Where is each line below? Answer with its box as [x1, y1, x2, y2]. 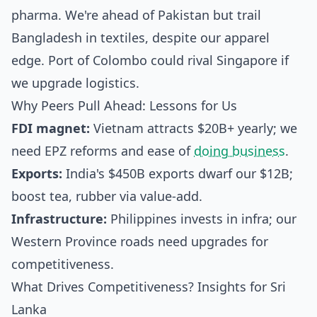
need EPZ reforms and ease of [11, 142, 194, 159]
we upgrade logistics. [11, 74, 139, 91]
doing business [194, 142, 285, 159]
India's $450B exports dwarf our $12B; [62, 165, 293, 182]
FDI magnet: [11, 120, 90, 137]
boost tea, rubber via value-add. [11, 188, 202, 204]
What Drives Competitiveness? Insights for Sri [11, 278, 286, 295]
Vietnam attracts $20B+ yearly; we [90, 120, 297, 137]
